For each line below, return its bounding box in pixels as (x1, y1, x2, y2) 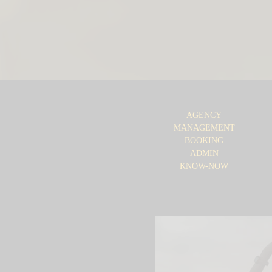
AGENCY (186, 110, 222, 120)
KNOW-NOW (180, 161, 228, 171)
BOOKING (185, 136, 223, 146)
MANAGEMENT (173, 123, 235, 133)
